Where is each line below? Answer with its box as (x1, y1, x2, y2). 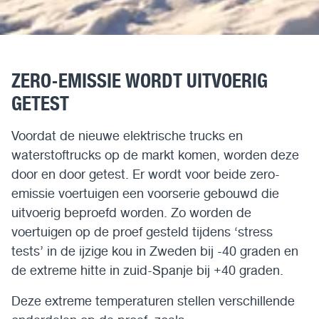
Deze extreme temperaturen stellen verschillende (11, 292, 295, 310)
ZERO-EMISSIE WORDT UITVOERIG (11, 66, 268, 95)
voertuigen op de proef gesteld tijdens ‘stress (11, 223, 273, 241)
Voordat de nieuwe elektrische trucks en (11, 127, 243, 145)
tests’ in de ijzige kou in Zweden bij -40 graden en (11, 242, 298, 260)
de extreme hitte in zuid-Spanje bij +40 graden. (11, 261, 283, 279)
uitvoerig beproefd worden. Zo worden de (11, 204, 251, 221)
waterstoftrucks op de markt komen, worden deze (11, 146, 299, 164)
